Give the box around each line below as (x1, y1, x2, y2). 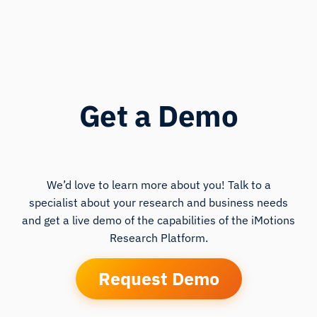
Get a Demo (79, 96, 238, 135)
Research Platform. (109, 230, 208, 245)
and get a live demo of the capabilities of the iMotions (22, 212, 295, 227)
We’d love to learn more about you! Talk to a (46, 177, 271, 192)
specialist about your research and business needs (29, 195, 288, 209)
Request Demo (98, 266, 219, 290)
